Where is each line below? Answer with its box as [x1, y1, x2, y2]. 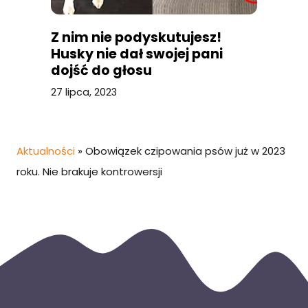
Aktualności [16, 144, 75, 159]
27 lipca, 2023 [51, 85, 117, 100]
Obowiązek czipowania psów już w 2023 [85, 144, 285, 159]
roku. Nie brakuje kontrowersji [16, 164, 162, 179]
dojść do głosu [51, 61, 152, 80]
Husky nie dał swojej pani [51, 45, 223, 64]
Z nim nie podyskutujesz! [51, 28, 221, 47]
